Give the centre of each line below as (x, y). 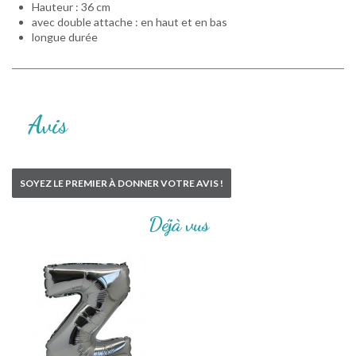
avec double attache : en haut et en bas (130, 21)
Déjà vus (178, 223)
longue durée (65, 37)
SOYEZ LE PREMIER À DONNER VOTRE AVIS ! (122, 183)
